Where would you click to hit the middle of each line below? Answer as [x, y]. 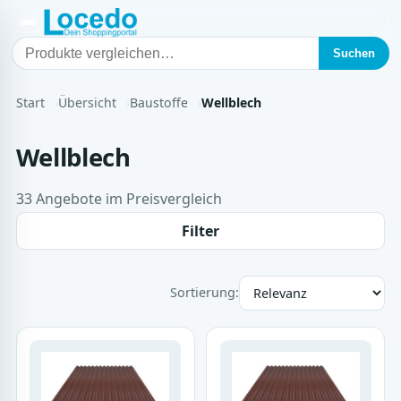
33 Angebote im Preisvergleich [119, 198]
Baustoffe [158, 103]
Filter [200, 231]
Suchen [354, 54]
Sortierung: [205, 293]
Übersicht [87, 103]
